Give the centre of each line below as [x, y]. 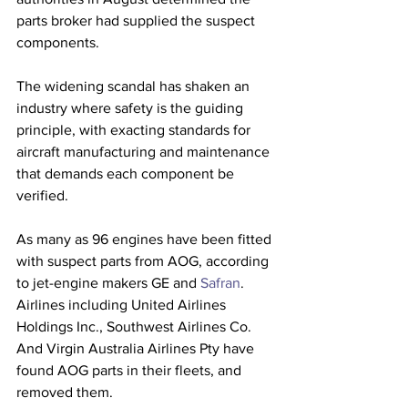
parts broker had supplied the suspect [138, 20]
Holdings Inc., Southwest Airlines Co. [136, 326]
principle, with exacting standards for [135, 130]
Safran [220, 283]
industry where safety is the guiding [132, 108]
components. [58, 42]
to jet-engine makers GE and [108, 283]
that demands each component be [127, 173]
